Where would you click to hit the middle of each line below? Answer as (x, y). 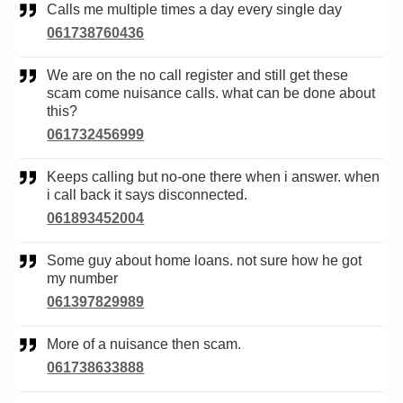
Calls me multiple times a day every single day (200, 10)
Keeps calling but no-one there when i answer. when (52, 177)
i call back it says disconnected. (148, 195)
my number (83, 279)
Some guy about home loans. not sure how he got (52, 261)
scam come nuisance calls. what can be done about (211, 94)
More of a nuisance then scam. (150, 345)
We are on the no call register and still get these (54, 76)
